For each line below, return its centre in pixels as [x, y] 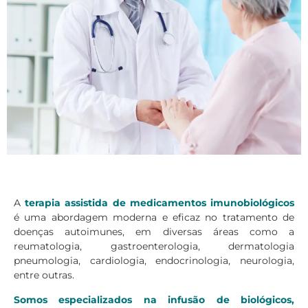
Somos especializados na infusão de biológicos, [154, 299]
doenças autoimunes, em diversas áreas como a [154, 232]
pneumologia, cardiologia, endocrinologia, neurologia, [154, 261]
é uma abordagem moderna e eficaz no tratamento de [154, 218]
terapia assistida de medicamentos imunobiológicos [157, 203]
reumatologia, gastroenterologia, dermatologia [154, 246]
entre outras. [44, 275]
